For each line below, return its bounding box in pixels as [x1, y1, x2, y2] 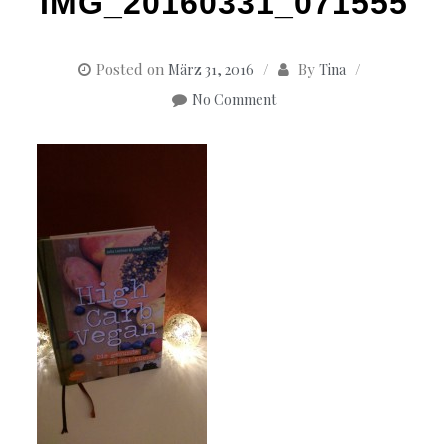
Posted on [95, 59, 168, 80]
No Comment [191, 90, 276, 110]
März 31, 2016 [167, 60, 254, 80]
